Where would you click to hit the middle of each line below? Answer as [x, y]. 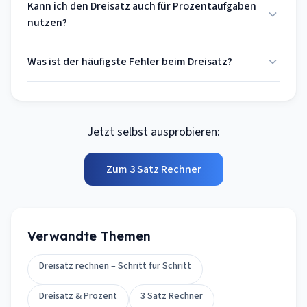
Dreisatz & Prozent [78, 296]
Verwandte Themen [89, 236]
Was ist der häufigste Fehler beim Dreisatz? [130, 62]
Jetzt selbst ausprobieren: [153, 132]
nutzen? [47, 23]
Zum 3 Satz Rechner [153, 169]
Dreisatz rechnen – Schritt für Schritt [115, 266]
